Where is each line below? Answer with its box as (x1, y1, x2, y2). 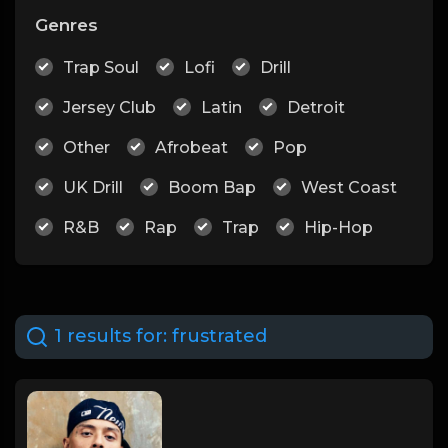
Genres (35, 15, 98, 35)
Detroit (287, 98, 345, 117)
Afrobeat (155, 138, 228, 157)
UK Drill (63, 178, 123, 197)
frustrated (172, 325, 267, 347)
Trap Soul (63, 58, 139, 77)
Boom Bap (168, 178, 256, 197)
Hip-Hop (304, 218, 373, 237)
